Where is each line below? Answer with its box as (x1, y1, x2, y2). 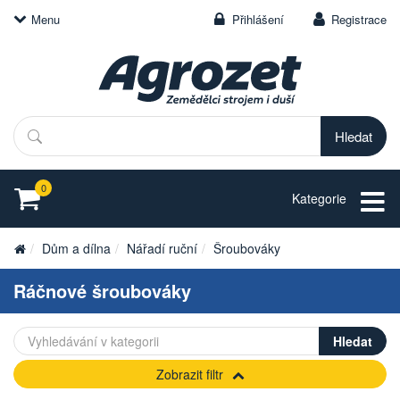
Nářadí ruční (127, 239, 197, 257)
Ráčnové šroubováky (13, 278, 191, 304)
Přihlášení (232, 11, 284, 28)
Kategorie (292, 189, 346, 207)
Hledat (12, 112, 52, 130)
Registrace (331, 11, 387, 28)
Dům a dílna (42, 239, 111, 257)
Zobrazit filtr (155, 365, 223, 383)
